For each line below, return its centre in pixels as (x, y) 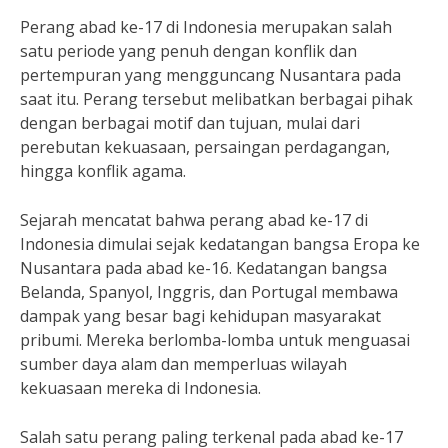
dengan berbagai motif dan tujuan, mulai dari (190, 123)
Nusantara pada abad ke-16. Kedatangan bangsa (203, 268)
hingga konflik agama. (103, 171)
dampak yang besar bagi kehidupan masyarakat (200, 316)
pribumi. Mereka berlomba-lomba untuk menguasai (215, 340)
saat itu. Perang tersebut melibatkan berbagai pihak (216, 99)
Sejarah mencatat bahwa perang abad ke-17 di (194, 220)
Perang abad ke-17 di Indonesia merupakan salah (206, 27)
